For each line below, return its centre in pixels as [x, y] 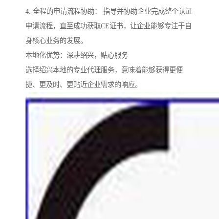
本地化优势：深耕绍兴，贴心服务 [77, 55]
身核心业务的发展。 [56, 41]
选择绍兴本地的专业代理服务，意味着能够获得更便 [104, 70]
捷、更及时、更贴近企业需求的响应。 [84, 85]
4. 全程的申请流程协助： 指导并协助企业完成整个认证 [109, 11]
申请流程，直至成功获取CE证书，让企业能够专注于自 [109, 26]
